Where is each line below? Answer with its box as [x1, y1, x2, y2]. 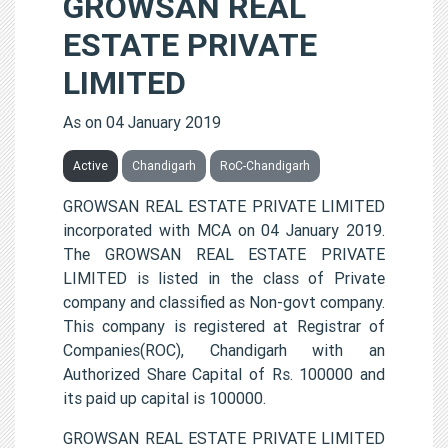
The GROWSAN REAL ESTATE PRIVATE [63, 243, 385, 264]
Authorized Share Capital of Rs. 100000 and [63, 363, 385, 384]
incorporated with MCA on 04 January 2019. [63, 219, 385, 240]
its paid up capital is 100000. [63, 387, 266, 408]
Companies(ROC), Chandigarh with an [63, 339, 385, 360]
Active [73, 157, 108, 173]
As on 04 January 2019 [63, 111, 221, 132]
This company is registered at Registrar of [63, 315, 385, 336]
